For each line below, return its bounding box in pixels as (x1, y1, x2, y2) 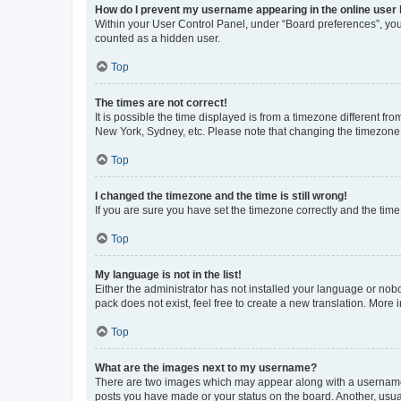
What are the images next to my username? (95, 362, 317, 374)
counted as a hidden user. (95, 32, 220, 45)
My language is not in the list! (95, 269, 242, 281)
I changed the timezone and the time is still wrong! (95, 190, 347, 202)
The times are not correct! (95, 97, 227, 109)
